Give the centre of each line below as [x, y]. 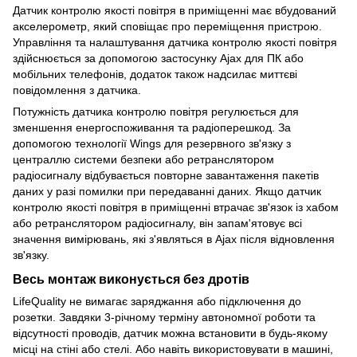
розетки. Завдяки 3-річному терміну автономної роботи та [164, 318]
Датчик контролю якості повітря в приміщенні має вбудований [175, 10]
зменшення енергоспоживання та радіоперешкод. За [152, 127]
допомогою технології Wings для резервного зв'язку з [152, 143]
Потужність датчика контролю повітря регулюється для [156, 111]
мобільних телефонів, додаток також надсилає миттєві [155, 74]
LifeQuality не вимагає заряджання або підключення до [157, 302]
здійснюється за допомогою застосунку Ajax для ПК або [158, 58]
